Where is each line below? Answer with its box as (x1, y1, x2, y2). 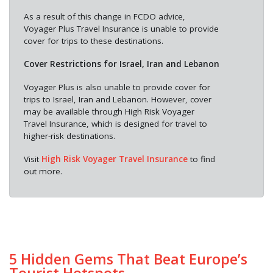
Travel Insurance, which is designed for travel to (23, 118, 207, 130)
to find (187, 154, 215, 165)
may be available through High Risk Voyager (23, 106, 194, 118)
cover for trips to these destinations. (23, 35, 163, 47)
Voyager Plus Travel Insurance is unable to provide (23, 23, 219, 35)
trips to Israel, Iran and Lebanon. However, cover (23, 94, 211, 105)
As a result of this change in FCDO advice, (23, 11, 185, 23)
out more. (23, 166, 62, 177)
